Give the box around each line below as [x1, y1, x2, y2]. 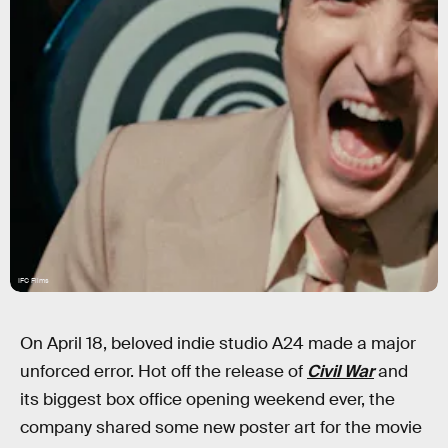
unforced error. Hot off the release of [20, 361, 307, 382]
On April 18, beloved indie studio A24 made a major [20, 333, 416, 354]
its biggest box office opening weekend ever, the [20, 389, 395, 410]
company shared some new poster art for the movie [20, 417, 422, 438]
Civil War [307, 361, 374, 382]
